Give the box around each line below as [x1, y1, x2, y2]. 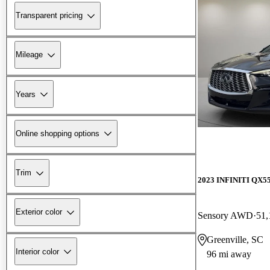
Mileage [16, 50, 43, 60]
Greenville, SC [207, 234, 263, 245]
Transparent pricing [16, 11, 83, 20]
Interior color [16, 246, 59, 256]
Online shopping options [16, 128, 99, 138]
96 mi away [207, 248, 251, 259]
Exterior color [16, 207, 62, 217]
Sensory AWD [198, 210, 253, 221]
